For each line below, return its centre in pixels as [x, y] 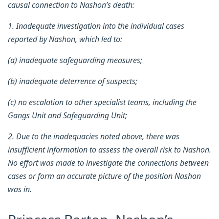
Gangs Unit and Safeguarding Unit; [68, 115]
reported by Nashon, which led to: [66, 39]
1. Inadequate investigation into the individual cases [96, 26]
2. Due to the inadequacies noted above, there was [94, 136]
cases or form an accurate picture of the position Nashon [104, 176]
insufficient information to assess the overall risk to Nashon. [109, 149]
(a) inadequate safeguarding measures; [76, 60]
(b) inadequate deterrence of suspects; [74, 81]
